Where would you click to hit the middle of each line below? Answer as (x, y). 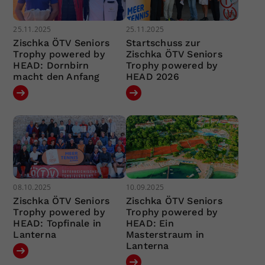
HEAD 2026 (152, 76)
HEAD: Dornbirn (51, 65)
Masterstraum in (165, 235)
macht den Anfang (56, 76)
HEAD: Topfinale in (57, 224)
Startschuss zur (163, 43)
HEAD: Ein (150, 224)
